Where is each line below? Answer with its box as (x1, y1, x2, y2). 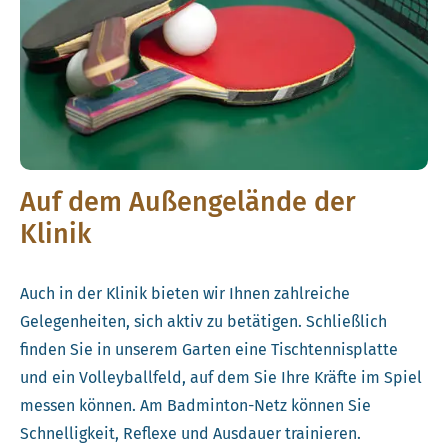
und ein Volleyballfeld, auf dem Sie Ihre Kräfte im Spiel (20, 367, 422, 387)
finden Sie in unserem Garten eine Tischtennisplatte (20, 339, 398, 359)
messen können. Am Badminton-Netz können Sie (20, 395, 371, 415)
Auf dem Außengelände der (20, 185, 356, 218)
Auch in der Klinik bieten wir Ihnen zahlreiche (20, 283, 350, 303)
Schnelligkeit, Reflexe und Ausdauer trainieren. (20, 423, 361, 443)
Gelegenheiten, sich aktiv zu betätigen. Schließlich (20, 311, 387, 331)
